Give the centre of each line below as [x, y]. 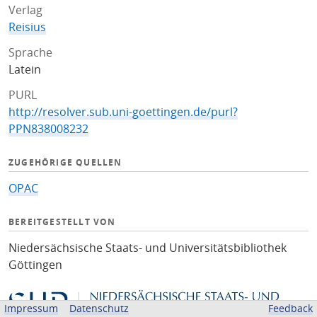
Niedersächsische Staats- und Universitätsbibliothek [148, 248]
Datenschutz [99, 308]
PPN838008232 [48, 129]
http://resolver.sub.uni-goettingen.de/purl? [123, 112]
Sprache [30, 52]
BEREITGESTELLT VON [62, 222]
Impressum [31, 308]
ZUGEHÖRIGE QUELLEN [65, 162]
